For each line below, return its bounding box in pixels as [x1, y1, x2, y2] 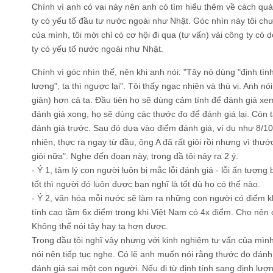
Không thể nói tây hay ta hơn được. [32, 221, 168, 231]
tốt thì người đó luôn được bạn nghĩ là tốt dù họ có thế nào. [32, 179, 260, 189]
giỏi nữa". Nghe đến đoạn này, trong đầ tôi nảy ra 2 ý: [32, 151, 238, 161]
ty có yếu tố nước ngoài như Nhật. [32, 44, 163, 54]
